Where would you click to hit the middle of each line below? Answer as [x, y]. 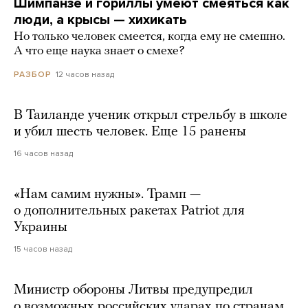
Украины [41, 228]
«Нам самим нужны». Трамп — [107, 195]
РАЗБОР [33, 75]
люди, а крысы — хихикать [100, 20]
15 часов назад [43, 249]
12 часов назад [85, 75]
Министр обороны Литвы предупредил [133, 290]
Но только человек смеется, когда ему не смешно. [150, 37]
